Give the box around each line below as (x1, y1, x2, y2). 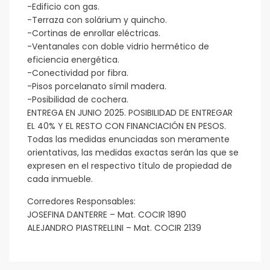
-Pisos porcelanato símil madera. (27, 80, 167, 93)
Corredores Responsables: (27, 195, 136, 208)
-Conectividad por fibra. (27, 67, 129, 80)
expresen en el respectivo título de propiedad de (27, 160, 233, 172)
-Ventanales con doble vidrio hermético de (27, 40, 210, 53)
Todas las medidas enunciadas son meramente (27, 133, 230, 146)
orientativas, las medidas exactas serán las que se (27, 146, 239, 159)
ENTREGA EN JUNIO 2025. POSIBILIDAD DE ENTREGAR (27, 107, 233, 119)
